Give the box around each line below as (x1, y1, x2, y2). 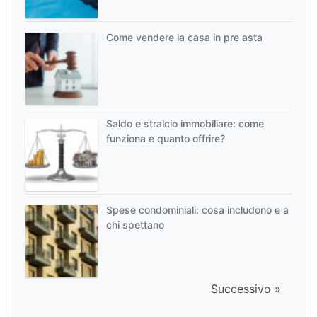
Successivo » (211, 282, 281, 296)
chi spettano (106, 219, 164, 231)
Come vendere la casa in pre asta (113, 31, 263, 43)
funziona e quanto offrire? (106, 132, 225, 144)
